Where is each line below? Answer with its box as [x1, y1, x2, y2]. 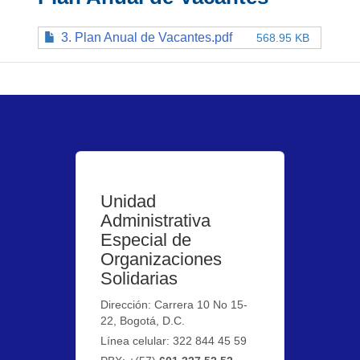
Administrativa [100, 210, 211, 231]
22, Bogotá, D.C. [100, 313, 186, 327]
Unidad [100, 190, 157, 211]
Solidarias [100, 268, 178, 288]
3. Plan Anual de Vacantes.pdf [61, 30, 233, 44]
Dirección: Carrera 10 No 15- [100, 297, 248, 311]
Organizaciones [100, 248, 223, 269]
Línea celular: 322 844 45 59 [100, 333, 247, 347]
